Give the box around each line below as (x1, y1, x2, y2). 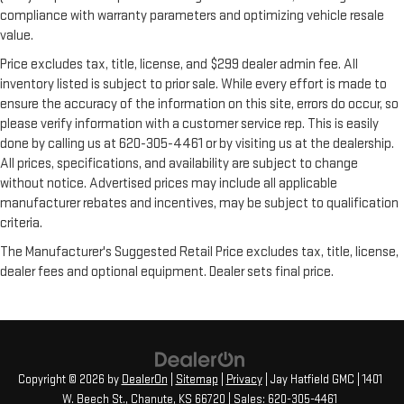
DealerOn (121, 372, 168, 388)
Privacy (225, 372, 262, 388)
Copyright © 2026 (17, 372, 107, 388)
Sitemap (175, 372, 218, 388)
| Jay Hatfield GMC (262, 372, 354, 388)
